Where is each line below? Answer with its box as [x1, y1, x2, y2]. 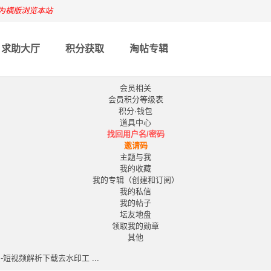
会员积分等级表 [108, 95, 163, 104]
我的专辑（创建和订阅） [92, 175, 179, 184]
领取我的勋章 [112, 221, 159, 230]
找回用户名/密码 [106, 129, 165, 139]
